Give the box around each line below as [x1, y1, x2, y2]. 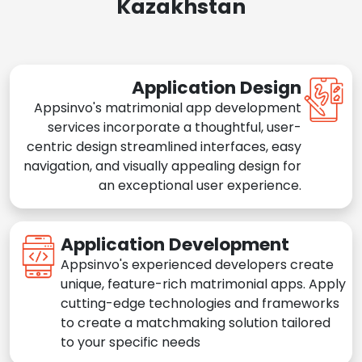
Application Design [132, 75, 301, 101]
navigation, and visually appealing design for [23, 157, 301, 176]
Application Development [61, 232, 289, 258]
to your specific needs [61, 333, 200, 352]
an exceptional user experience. [99, 176, 301, 196]
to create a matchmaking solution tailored [61, 314, 330, 333]
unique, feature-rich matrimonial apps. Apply [61, 275, 346, 294]
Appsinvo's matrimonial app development [34, 99, 301, 118]
